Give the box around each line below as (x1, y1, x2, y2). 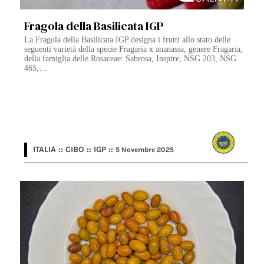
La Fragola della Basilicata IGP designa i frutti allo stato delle (24, 35, 231, 45)
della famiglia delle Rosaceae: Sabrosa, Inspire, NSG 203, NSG (24, 54, 237, 64)
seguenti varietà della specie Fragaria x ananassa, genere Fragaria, (24, 45, 243, 54)
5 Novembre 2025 (115, 146, 174, 154)
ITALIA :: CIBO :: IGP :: (33, 144, 116, 155)
